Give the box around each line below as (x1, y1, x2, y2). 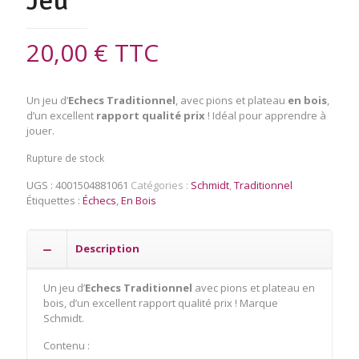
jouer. (26, 123, 54, 138)
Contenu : (43, 337, 90, 353)
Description (75, 240, 139, 256)
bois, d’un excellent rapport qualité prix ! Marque (43, 295, 278, 310)
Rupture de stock (26, 151, 104, 165)
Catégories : (131, 177, 191, 192)
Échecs (83, 192, 116, 208)
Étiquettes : (26, 192, 83, 208)
